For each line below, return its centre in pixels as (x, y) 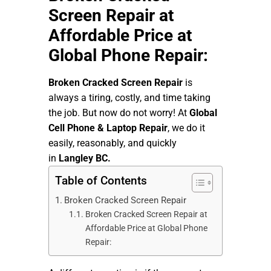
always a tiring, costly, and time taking (129, 97)
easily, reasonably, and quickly (113, 143)
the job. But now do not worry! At (119, 113)
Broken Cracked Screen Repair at (146, 214)
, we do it (186, 128)
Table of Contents (101, 180)
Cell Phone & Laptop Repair (108, 128)
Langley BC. (85, 158)
